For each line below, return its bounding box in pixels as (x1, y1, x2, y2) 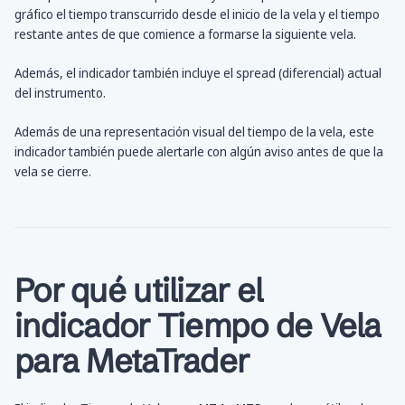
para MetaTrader (14, 341, 250, 381)
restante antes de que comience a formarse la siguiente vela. (14, 25, 356, 43)
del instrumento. (14, 84, 106, 102)
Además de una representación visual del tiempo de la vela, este (14, 123, 374, 141)
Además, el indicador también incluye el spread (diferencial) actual (14, 64, 381, 82)
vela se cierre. (14, 163, 91, 181)
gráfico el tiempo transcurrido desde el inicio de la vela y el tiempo (14, 5, 380, 24)
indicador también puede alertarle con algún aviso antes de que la (14, 143, 383, 161)
